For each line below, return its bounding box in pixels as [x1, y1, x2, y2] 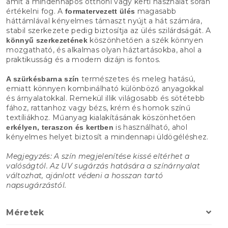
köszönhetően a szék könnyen [87, 35, 204, 45]
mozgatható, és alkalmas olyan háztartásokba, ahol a [6, 45, 202, 54]
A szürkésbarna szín [6, 74, 79, 83]
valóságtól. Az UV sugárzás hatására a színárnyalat [6, 161, 200, 170]
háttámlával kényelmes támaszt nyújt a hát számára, [6, 16, 202, 25]
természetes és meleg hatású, [79, 74, 195, 83]
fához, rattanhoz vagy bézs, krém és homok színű [6, 103, 190, 112]
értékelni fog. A [6, 6, 65, 16]
